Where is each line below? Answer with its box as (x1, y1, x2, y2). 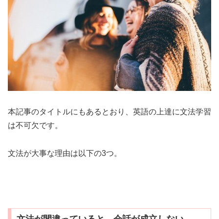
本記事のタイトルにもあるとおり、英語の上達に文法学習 (8, 108, 211, 116)
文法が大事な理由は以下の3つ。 (8, 149, 122, 157)
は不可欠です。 (8, 121, 63, 130)
